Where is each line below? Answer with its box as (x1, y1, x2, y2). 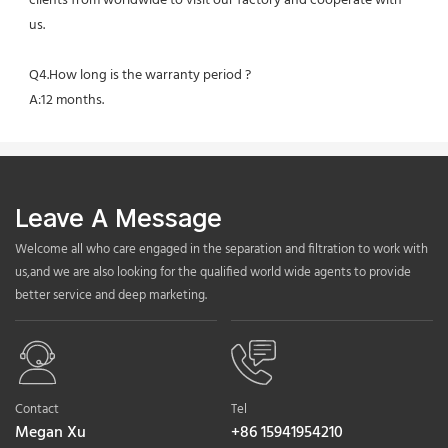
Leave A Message (15, 201, 222, 233)
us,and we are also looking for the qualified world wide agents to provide (15, 262, 411, 284)
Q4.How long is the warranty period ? (29, 64, 251, 88)
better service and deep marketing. (15, 285, 207, 307)
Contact (15, 399, 59, 421)
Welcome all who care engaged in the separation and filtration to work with (15, 239, 428, 261)
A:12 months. (29, 89, 104, 113)
